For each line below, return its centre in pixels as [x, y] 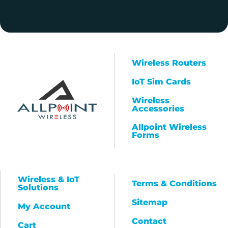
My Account [44, 206]
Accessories [158, 108]
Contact [149, 221]
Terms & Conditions [174, 184]
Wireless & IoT [49, 180]
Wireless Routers [169, 63]
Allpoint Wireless [169, 127]
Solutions [38, 188]
